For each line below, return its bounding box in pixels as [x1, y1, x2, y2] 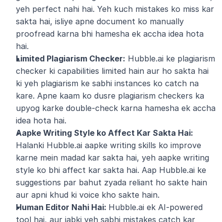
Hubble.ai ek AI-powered [109, 202, 203, 212]
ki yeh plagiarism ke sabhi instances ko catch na [16, 78, 199, 88]
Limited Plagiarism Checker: [16, 54, 125, 63]
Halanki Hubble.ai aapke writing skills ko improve [16, 140, 201, 150]
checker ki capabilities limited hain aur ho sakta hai [16, 66, 209, 76]
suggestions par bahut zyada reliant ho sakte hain [16, 177, 207, 187]
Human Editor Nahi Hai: [16, 202, 109, 212]
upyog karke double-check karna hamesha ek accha [16, 103, 216, 113]
